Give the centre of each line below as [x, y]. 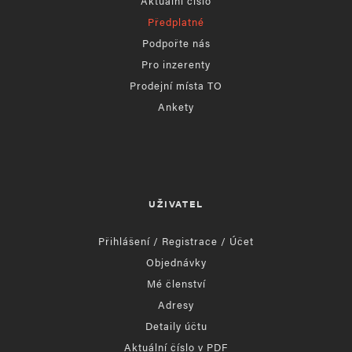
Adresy [176, 304]
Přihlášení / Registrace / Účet [176, 240]
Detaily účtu [176, 325]
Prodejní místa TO [176, 85]
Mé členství [176, 283]
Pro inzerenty [176, 64]
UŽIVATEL [176, 203]
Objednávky [176, 262]
